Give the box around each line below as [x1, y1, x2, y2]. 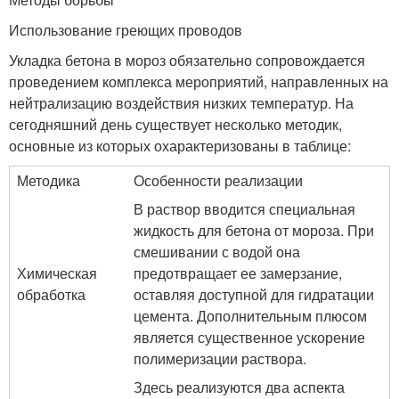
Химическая [17, 262, 97, 283]
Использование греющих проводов [9, 19, 242, 40]
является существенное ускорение [134, 326, 365, 347]
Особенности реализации [134, 169, 303, 191]
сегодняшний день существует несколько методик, [9, 113, 342, 134]
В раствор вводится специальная [134, 198, 355, 219]
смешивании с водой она [134, 240, 300, 262]
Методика [17, 169, 80, 191]
